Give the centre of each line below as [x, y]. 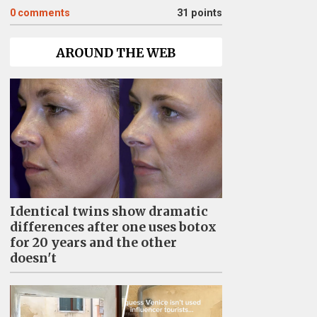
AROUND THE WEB [116, 53]
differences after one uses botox [113, 227]
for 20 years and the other [93, 242]
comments [44, 13]
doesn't [33, 258]
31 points [199, 13]
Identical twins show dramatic [109, 211]
